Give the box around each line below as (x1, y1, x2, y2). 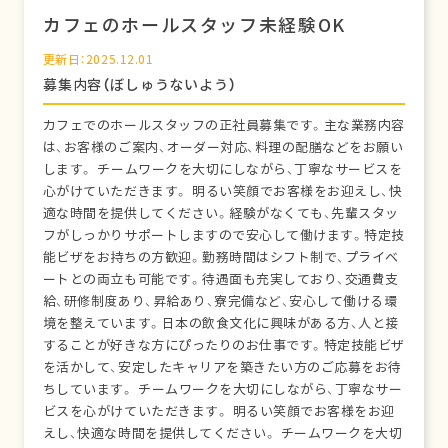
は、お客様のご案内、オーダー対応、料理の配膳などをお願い (42, 139, 404, 156)
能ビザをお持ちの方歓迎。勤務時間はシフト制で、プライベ (42, 249, 399, 266)
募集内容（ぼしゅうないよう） (42, 75, 237, 94)
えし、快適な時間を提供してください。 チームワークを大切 (42, 425, 403, 442)
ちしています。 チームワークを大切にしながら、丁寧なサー (42, 381, 403, 398)
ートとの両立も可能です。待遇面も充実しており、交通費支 (42, 271, 399, 288)
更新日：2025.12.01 (42, 51, 154, 67)
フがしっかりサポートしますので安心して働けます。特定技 (42, 227, 405, 244)
